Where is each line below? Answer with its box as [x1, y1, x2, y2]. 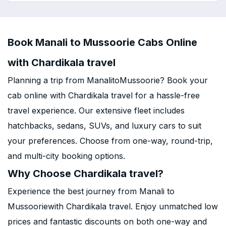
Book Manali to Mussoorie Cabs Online [8, 36, 197, 48]
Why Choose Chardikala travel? [8, 167, 163, 180]
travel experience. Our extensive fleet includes [8, 105, 185, 116]
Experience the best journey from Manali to [8, 186, 175, 196]
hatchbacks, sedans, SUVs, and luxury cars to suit [8, 121, 201, 131]
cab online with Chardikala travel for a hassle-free [8, 90, 200, 100]
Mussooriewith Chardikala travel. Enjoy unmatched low [8, 201, 218, 211]
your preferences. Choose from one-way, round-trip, [8, 136, 213, 146]
